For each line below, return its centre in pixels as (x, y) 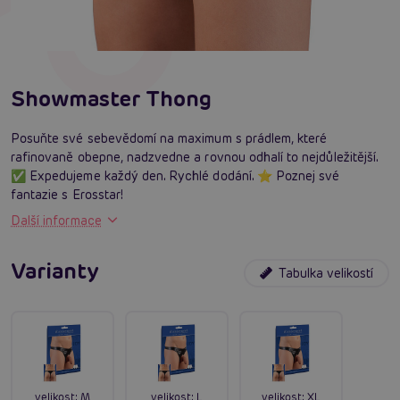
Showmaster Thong (111, 98)
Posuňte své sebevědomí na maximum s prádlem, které (169, 138)
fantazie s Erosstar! (67, 194)
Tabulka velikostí (326, 273)
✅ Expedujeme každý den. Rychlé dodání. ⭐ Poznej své (175, 175)
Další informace (56, 220)
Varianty (55, 271)
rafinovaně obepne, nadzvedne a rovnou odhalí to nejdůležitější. (195, 157)
